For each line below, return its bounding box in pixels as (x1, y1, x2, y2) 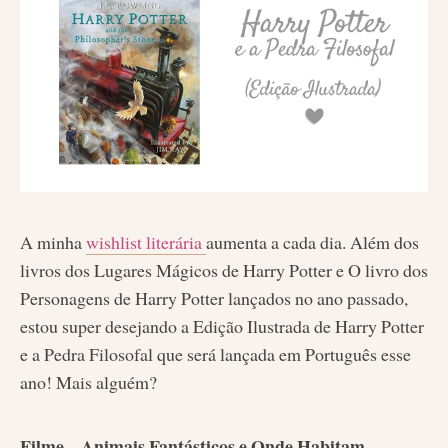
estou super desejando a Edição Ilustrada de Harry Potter (20, 314, 424, 339)
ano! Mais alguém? (20, 370, 157, 395)
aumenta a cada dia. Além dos (206, 230, 419, 255)
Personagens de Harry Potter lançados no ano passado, (20, 286, 408, 311)
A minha (20, 230, 82, 255)
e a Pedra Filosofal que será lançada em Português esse (20, 342, 411, 367)
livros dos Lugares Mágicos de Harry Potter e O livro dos (20, 258, 428, 283)
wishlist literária (86, 230, 206, 255)
